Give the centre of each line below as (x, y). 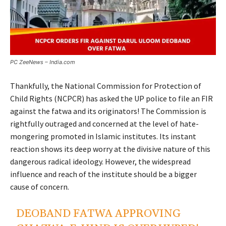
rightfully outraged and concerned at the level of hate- (104, 124)
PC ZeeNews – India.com (43, 62)
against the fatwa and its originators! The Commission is (108, 111)
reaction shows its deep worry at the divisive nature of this (110, 149)
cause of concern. (40, 187)
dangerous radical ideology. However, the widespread (100, 162)
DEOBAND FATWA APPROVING (99, 214)
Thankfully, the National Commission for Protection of (106, 86)
